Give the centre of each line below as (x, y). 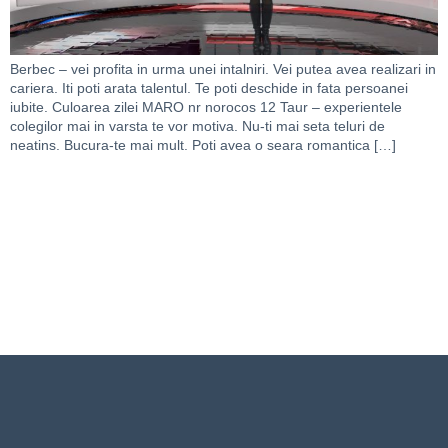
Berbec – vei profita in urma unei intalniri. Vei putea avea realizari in (223, 69)
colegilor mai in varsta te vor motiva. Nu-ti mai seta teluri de (197, 126)
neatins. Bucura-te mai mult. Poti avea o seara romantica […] (203, 145)
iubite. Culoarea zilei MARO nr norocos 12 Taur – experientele (206, 107)
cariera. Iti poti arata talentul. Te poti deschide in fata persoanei (209, 88)
